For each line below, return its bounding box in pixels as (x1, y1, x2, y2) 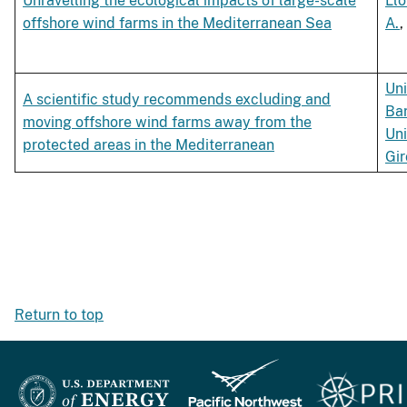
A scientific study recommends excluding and (23, 91, 331, 109)
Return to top (15, 306, 104, 324)
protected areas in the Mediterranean (23, 136, 274, 154)
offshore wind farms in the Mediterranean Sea (23, 15, 332, 33)
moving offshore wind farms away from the (23, 114, 312, 132)
